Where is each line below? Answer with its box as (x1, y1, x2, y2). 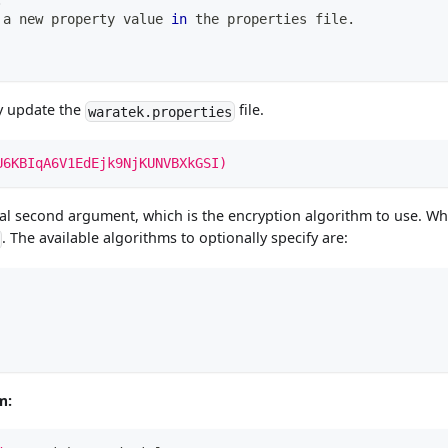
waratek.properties (88, 103, 233, 120)
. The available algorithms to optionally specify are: (2, 228, 349, 248)
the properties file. (186, 11, 355, 27)
